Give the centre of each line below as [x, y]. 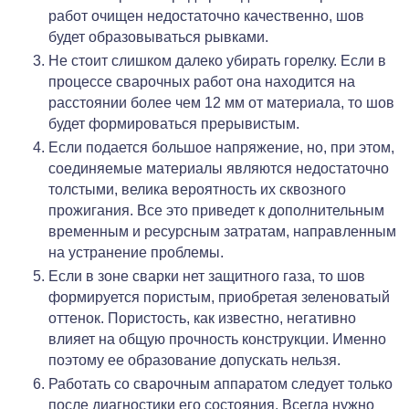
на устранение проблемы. [136, 252]
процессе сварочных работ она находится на [202, 81]
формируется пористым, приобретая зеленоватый [219, 297]
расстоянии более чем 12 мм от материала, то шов [221, 102]
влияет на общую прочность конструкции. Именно [217, 339]
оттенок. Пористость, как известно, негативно [202, 318]
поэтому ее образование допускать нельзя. [194, 360]
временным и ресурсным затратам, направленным [222, 231]
